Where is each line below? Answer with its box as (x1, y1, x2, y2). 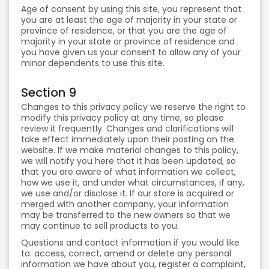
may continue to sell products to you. (21, 220, 179, 232)
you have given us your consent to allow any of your (21, 46, 241, 58)
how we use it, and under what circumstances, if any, (21, 177, 244, 189)
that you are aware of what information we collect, (21, 166, 236, 178)
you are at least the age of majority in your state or (21, 14, 237, 26)
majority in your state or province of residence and (21, 35, 235, 47)
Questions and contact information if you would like (21, 237, 240, 249)
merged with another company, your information (21, 198, 229, 210)
